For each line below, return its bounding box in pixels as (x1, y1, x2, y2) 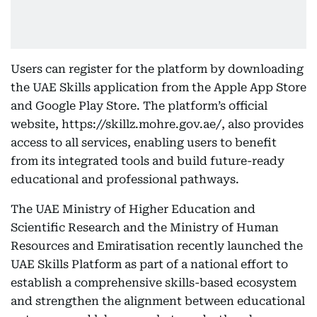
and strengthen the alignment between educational (11, 294, 305, 308)
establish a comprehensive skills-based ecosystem (11, 276, 296, 289)
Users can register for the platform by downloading (11, 62, 304, 76)
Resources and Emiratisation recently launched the (11, 239, 303, 253)
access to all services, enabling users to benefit (11, 136, 277, 149)
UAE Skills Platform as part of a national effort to (11, 258, 288, 271)
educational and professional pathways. (11, 173, 239, 186)
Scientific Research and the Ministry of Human (11, 221, 279, 234)
